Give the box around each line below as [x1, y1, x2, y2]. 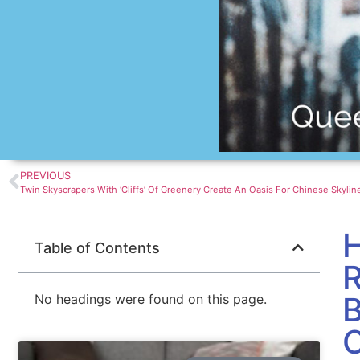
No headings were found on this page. [35, 290, 268, 307]
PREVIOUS [20, 170, 71, 182]
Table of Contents [35, 239, 161, 256]
